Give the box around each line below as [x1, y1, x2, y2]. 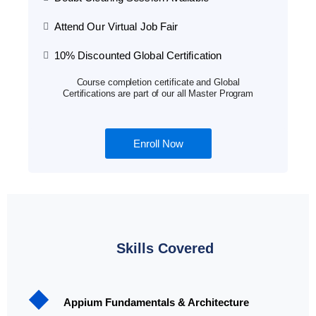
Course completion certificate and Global [76, 77, 240, 88]
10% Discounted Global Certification [54, 49, 222, 62]
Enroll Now [133, 138, 183, 150]
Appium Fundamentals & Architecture [63, 296, 249, 309]
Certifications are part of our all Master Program [62, 88, 254, 99]
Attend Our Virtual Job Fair [54, 20, 178, 33]
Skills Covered [116, 241, 214, 257]
